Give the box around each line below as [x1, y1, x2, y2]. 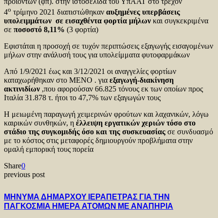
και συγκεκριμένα [151, 16, 208, 25]
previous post [4, 170, 45, 179]
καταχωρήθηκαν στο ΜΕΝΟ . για [4, 75, 109, 84]
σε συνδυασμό [165, 127, 213, 136]
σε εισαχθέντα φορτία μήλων [55, 16, 151, 25]
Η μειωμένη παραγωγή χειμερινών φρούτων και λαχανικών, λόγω [4, 109, 209, 118]
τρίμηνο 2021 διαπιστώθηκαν [11, 7, 106, 16]
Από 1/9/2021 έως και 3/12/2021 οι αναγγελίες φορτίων [4, 67, 176, 75]
